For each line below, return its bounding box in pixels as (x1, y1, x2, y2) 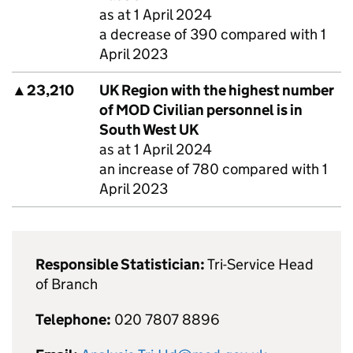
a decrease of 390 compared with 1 (99, 25, 326, 43)
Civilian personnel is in (150, 101, 303, 119)
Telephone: (35, 310, 111, 329)
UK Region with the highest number (99, 81, 334, 99)
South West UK (99, 121, 199, 139)
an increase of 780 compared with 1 (99, 160, 328, 178)
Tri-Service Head (205, 255, 314, 273)
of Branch (35, 275, 98, 293)
